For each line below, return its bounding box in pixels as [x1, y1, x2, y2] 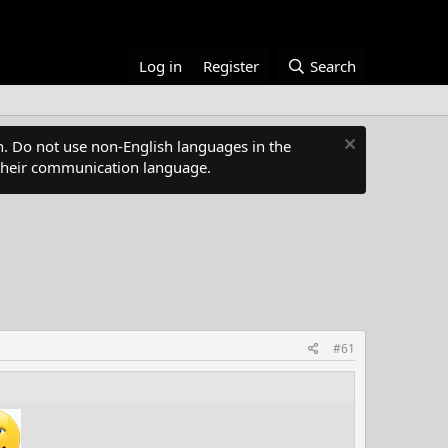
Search [310, 56, 356, 76]
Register [203, 56, 260, 76]
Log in [139, 56, 183, 76]
